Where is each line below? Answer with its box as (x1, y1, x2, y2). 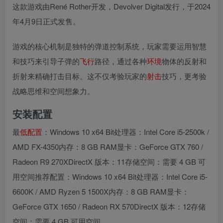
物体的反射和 (162, 55, 207, 66)
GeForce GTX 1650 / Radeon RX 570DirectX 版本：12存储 (12, 201, 206, 212)
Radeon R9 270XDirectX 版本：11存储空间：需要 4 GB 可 (12, 156, 206, 167)
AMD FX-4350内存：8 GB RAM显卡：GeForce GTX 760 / (12, 141, 203, 152)
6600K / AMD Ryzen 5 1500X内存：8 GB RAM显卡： (12, 186, 189, 197)
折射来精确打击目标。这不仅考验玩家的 (12, 70, 147, 81)
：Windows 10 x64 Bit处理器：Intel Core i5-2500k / (42, 126, 209, 137)
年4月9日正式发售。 (12, 15, 80, 26)
